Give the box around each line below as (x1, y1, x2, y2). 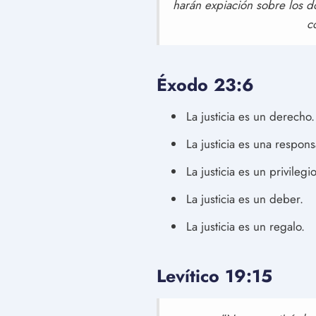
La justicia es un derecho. (186, 108, 315, 125)
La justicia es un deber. (186, 190, 303, 207)
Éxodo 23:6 (157, 72, 254, 97)
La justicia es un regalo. (186, 218, 305, 235)
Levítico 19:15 (157, 263, 272, 288)
